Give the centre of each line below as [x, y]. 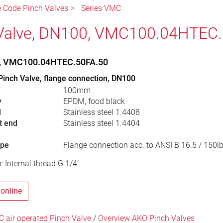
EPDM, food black [94, 102]
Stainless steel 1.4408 [101, 112]
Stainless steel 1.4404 [101, 123]
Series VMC [101, 8]
